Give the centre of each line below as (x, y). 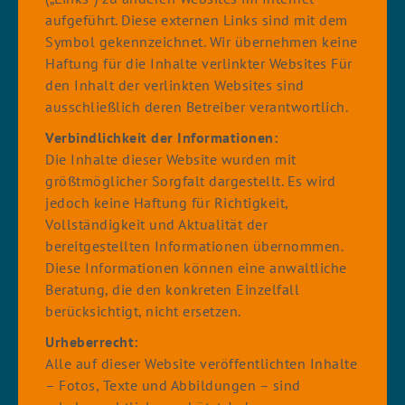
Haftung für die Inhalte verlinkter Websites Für (199, 63)
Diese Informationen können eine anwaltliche (196, 268)
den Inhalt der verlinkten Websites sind (175, 85)
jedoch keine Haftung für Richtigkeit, (167, 202)
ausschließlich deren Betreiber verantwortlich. (197, 107)
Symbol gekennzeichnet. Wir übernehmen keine (202, 42)
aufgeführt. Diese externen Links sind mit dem (197, 20)
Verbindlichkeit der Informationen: (161, 137)
